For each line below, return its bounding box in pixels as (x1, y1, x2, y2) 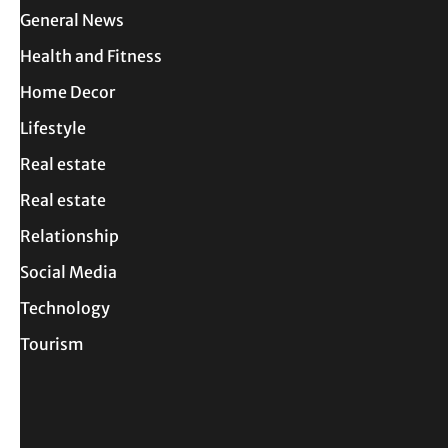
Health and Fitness (20, 45, 162, 66)
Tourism (20, 333, 84, 354)
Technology (20, 297, 110, 318)
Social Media (20, 261, 117, 282)
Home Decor (20, 81, 115, 102)
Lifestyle (20, 117, 86, 138)
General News (20, 9, 124, 30)
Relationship (20, 225, 119, 246)
